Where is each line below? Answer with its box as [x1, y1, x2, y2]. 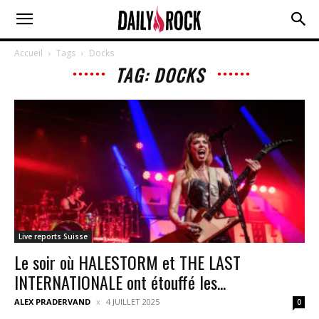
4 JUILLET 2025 [106, 296, 159, 308]
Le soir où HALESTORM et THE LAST [14, 249, 241, 276]
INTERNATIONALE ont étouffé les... [14, 269, 226, 296]
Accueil [14, 47, 43, 59]
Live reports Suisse [19, 231, 88, 242]
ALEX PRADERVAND [14, 296, 90, 308]
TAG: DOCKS [115, 62, 204, 88]
